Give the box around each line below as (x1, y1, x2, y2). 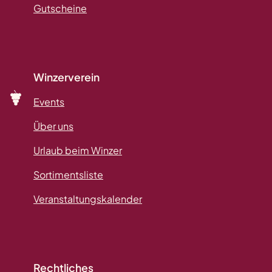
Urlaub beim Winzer (33, 143, 122, 157)
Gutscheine (33, 1, 87, 15)
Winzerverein (33, 70, 100, 84)
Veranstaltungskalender (33, 192, 142, 205)
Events (33, 95, 64, 108)
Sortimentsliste (33, 168, 103, 181)
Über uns (33, 119, 73, 132)
